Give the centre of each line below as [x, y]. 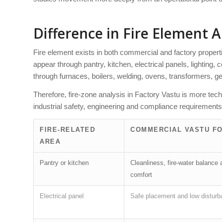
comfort [141, 174]
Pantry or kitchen [64, 163]
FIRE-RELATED [67, 129]
